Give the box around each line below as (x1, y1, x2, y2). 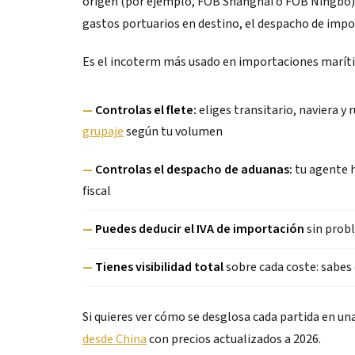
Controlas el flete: (95, 101, 197, 119)
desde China (82, 330, 147, 348)
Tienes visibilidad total (95, 258, 223, 276)
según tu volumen (124, 123, 223, 140)
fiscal (82, 182, 111, 200)
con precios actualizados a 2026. (147, 330, 321, 348)
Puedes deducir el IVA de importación (95, 220, 304, 238)
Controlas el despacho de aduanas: (95, 161, 292, 178)
